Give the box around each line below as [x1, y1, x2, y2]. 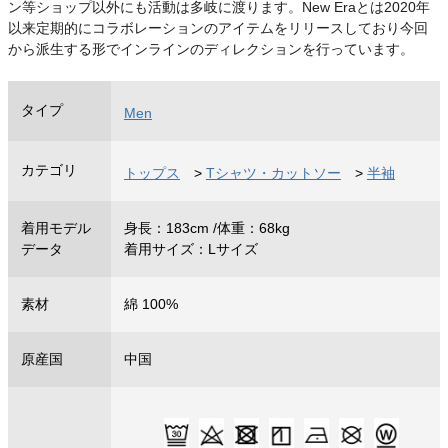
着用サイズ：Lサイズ [123, 240, 258, 257]
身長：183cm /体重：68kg [123, 219, 290, 236]
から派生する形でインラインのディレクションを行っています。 [8, 40, 414, 57]
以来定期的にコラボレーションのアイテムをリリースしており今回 [8, 19, 428, 36]
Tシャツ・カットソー [205, 164, 341, 181]
